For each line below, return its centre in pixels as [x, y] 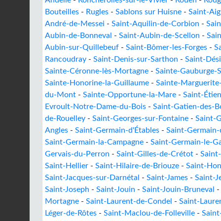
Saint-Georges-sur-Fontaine [140, 118]
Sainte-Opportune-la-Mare [129, 95]
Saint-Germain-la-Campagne [94, 142]
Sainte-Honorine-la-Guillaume [97, 83]
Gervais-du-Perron [77, 154]
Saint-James [167, 178]
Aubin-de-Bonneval [78, 36]
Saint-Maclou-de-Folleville [149, 213]
